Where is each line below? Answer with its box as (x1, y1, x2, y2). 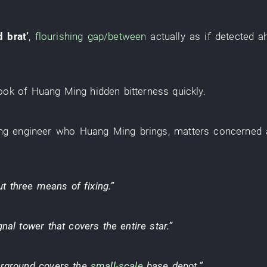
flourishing (35, 30, 83, 42)
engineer (13, 125, 52, 137)
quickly (172, 85, 203, 97)
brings (139, 125, 168, 137)
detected (215, 30, 254, 42)
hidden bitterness (90, 85, 169, 97)
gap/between (87, 30, 147, 42)
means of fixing (36, 180, 109, 192)
